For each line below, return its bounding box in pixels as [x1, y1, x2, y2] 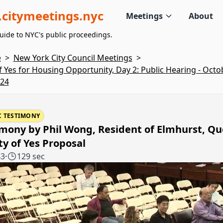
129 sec [16, 151, 45, 162]
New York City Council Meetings [13, 52, 132, 63]
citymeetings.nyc [1, 7, 104, 24]
